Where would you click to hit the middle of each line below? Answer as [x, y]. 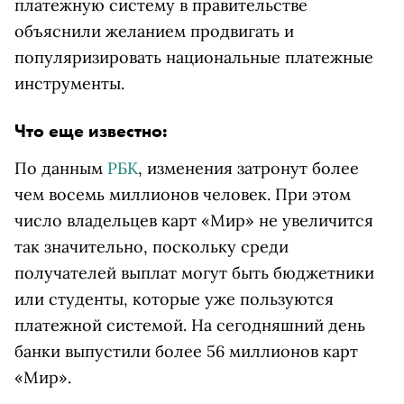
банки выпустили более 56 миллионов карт [186, 351]
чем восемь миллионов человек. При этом [183, 194]
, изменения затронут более [248, 168]
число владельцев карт [108, 220]
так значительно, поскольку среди [151, 247]
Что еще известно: [91, 131]
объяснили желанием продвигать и [154, 31]
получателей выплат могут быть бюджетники [194, 273]
